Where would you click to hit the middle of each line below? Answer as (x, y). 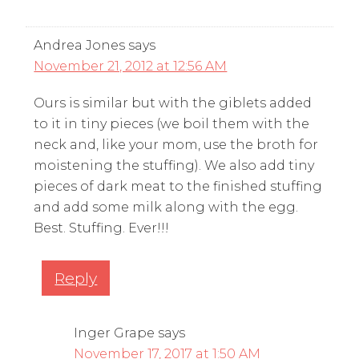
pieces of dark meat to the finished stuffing (178, 186)
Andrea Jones (80, 45)
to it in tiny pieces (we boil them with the (172, 123)
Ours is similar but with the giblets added (173, 103)
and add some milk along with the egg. (166, 207)
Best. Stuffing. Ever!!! (102, 228)
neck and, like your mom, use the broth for (176, 144)
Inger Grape (115, 333)
